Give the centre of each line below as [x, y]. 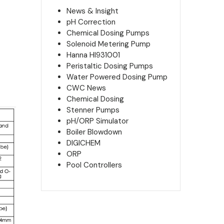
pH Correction [91, 22]
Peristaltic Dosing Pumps [109, 66]
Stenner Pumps [93, 110]
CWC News [86, 88]
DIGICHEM [83, 143]
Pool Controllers [94, 165]
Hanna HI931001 [93, 55]
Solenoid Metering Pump [108, 44]
